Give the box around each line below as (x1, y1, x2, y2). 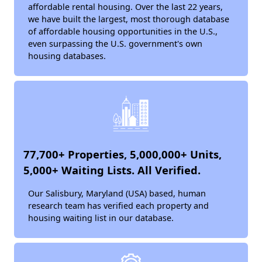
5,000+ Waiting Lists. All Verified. (23, 163, 201, 177)
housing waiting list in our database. (28, 212, 174, 223)
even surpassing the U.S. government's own (28, 38, 202, 49)
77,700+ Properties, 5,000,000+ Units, (23, 147, 222, 161)
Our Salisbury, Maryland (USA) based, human (28, 188, 206, 199)
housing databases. (28, 50, 106, 61)
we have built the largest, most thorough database (28, 13, 229, 25)
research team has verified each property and (28, 200, 209, 211)
